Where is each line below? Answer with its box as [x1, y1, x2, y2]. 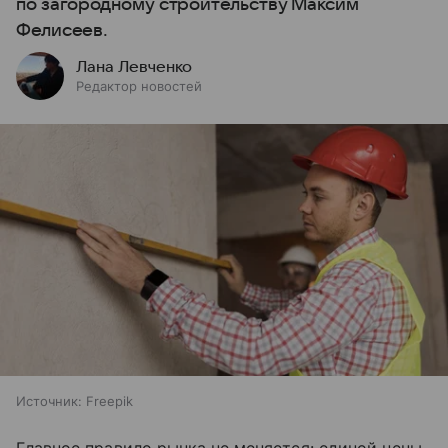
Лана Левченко [76, 58, 192, 76]
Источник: [16, 393, 82, 410]
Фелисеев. [16, 21, 109, 40]
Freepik [86, 393, 133, 410]
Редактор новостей [76, 78, 202, 94]
